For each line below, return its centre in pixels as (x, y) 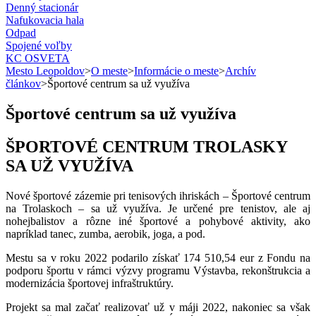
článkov (23, 83)
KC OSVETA (38, 58)
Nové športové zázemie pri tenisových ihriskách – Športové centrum (158, 195)
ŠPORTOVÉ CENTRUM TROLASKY (146, 146)
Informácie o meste (176, 71)
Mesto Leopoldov (45, 71)
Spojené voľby (39, 45)
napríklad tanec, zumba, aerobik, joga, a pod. (105, 233)
